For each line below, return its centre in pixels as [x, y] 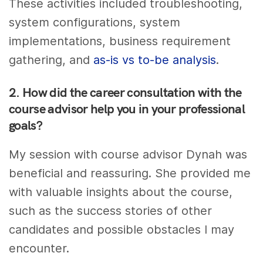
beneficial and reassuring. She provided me [130, 173]
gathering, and [51, 60]
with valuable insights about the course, [121, 192]
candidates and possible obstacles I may [122, 229]
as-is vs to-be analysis [155, 60]
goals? [26, 125]
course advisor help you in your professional [127, 108]
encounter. [41, 248]
